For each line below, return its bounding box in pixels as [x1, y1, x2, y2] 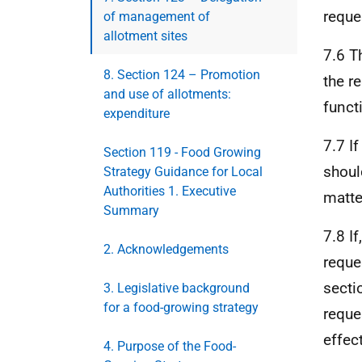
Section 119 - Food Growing [103, 145, 261, 160]
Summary [103, 203, 159, 218]
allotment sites [103, 28, 187, 44]
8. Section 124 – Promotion [103, 67, 260, 82]
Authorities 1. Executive [103, 183, 236, 199]
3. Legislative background [103, 280, 250, 296]
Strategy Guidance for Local [103, 164, 263, 179]
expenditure [103, 106, 170, 121]
